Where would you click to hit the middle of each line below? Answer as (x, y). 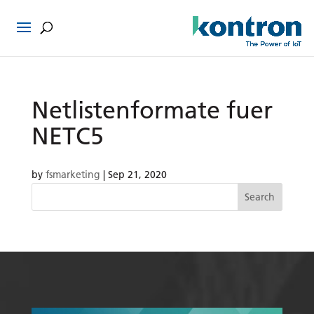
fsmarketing (73, 174)
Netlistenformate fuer (152, 110)
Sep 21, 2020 (137, 174)
